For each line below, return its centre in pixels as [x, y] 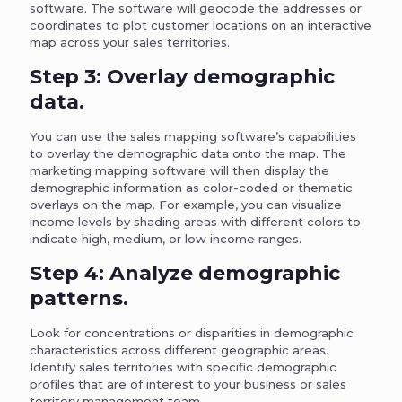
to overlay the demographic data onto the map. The [188, 153]
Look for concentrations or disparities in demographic [192, 332]
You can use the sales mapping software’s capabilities [193, 136]
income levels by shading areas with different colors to [195, 221]
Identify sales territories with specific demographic [183, 367]
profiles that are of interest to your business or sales [188, 384]
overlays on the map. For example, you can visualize [186, 204]
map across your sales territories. [130, 42]
